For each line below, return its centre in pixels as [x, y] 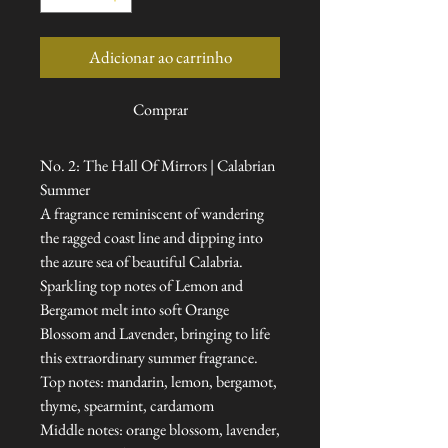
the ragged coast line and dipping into [151, 238]
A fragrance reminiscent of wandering [152, 214]
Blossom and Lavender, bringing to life [155, 334]
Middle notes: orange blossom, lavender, [160, 430]
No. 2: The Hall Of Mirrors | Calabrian [157, 166]
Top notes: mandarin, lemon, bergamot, [158, 382]
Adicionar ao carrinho [160, 57]
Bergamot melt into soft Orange [134, 310]
